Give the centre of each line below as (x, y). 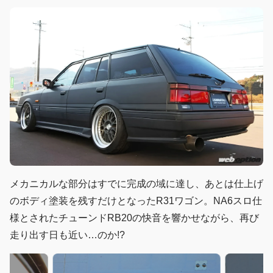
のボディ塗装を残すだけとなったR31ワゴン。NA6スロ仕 (136, 200)
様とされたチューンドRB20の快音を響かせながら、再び (134, 218)
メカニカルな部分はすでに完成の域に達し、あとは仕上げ (136, 183)
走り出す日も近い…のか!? (67, 235)
